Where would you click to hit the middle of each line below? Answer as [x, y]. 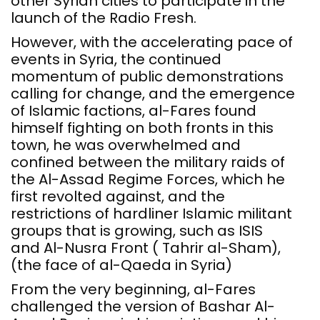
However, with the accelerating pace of [152, 42]
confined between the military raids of [148, 162]
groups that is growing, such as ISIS [137, 231]
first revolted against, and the [118, 197]
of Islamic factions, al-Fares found [134, 111]
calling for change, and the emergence [153, 94]
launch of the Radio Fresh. [104, 18]
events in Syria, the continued [116, 60]
